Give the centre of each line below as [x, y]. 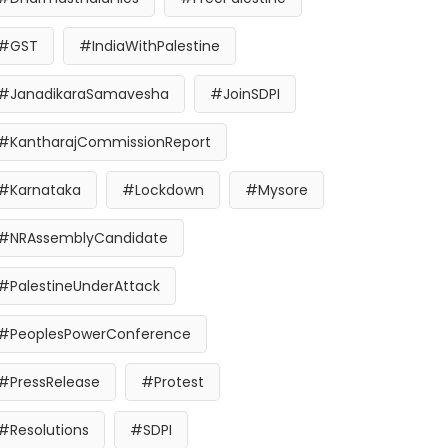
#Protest [172, 382]
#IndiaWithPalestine [149, 46]
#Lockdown [163, 190]
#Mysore [276, 190]
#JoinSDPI [245, 94]
